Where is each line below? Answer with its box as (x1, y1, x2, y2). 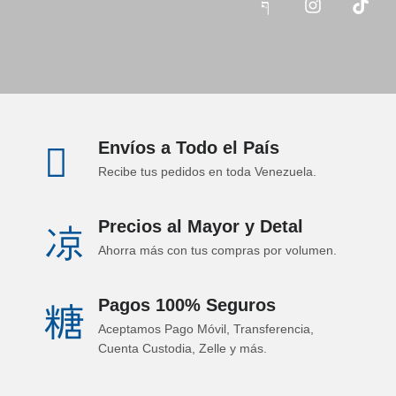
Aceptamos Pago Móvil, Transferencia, (98, 322, 314, 337)
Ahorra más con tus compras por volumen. (98, 243, 337, 258)
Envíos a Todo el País (98, 137, 279, 157)
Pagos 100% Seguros (98, 295, 276, 316)
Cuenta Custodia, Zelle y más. (98, 341, 267, 356)
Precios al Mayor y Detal (98, 217, 303, 237)
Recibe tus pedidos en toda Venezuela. (98, 164, 316, 179)
